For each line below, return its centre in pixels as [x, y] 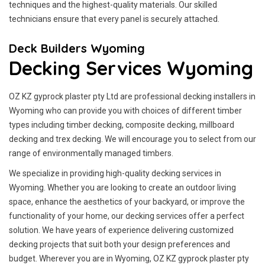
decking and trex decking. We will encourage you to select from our [132, 139]
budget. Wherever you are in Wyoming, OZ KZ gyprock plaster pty [129, 258]
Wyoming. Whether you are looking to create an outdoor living [122, 188]
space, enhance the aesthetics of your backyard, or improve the [127, 202]
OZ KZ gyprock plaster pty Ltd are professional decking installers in [132, 96]
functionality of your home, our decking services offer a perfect [127, 216]
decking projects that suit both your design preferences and [119, 244]
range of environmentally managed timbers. [91, 153]
